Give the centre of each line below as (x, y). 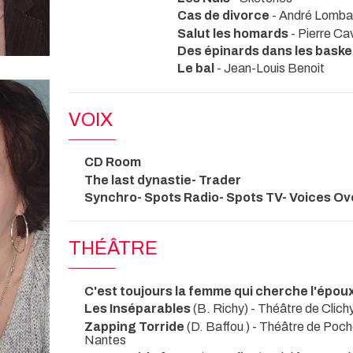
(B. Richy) (222, 309)
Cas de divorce (225, 16)
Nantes (105, 340)
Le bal (197, 69)
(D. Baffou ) (219, 326)
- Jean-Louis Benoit (271, 69)
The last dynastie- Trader (163, 180)
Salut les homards (234, 33)
